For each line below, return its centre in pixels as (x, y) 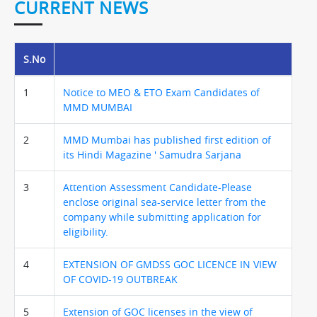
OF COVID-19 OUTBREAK (120, 279)
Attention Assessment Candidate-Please (157, 187)
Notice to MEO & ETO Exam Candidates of (161, 92)
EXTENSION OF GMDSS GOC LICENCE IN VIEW (170, 264)
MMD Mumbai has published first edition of (167, 139)
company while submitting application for (162, 217)
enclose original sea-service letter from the (165, 202)
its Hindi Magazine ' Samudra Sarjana (152, 154)
